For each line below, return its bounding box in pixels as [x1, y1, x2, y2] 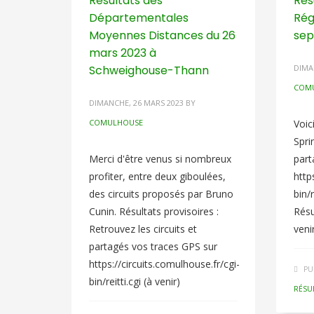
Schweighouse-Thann [89, 62, 209, 78]
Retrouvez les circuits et [89, 222, 197, 235]
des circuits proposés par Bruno [89, 187, 233, 200]
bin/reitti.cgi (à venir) [89, 275, 180, 288]
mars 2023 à [89, 45, 156, 61]
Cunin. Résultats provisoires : [89, 205, 219, 218]
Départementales [89, 10, 189, 26]
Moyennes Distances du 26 [89, 27, 235, 43]
